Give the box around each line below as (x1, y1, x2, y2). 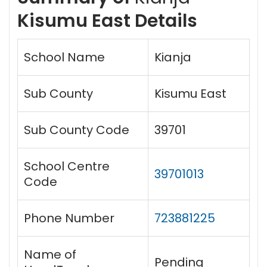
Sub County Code (24, 121, 129, 138)
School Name (24, 48, 105, 66)
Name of (24, 246, 76, 263)
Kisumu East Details (17, 8, 197, 33)
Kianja (154, 48, 191, 66)
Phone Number (24, 209, 114, 226)
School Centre (24, 157, 110, 175)
